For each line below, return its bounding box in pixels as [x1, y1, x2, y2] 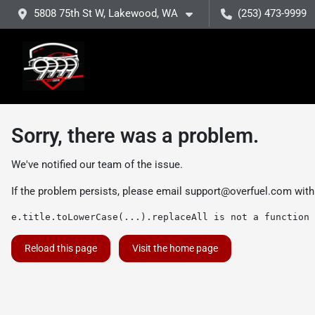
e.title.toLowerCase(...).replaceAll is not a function [11, 212, 309, 222]
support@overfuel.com [185, 185, 292, 198]
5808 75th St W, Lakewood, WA [34, 7, 178, 20]
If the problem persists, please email [11, 185, 185, 198]
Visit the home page [132, 243, 218, 254]
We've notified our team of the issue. [11, 158, 183, 171]
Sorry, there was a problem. [11, 124, 259, 148]
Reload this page [25, 243, 97, 254]
